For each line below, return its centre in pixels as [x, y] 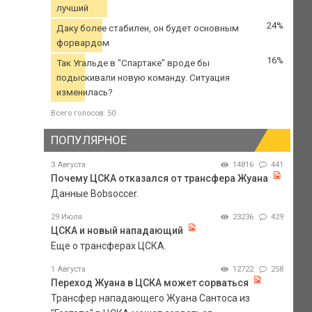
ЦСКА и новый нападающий [117, 230]
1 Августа [68, 269]
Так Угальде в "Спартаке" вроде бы [133, 63]
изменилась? [84, 93]
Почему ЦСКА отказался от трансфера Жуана [159, 178]
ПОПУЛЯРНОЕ [88, 140]
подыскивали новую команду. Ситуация [143, 78]
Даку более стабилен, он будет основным [147, 29]
